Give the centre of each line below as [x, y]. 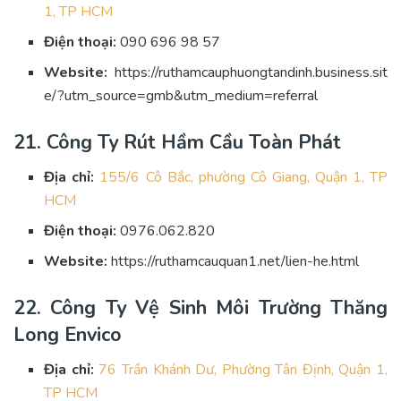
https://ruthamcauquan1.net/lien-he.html [234, 262]
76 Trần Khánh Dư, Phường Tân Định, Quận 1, [243, 369]
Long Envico [68, 335]
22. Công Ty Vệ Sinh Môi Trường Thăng [200, 308]
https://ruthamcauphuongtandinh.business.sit [251, 73]
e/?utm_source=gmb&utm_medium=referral [181, 96]
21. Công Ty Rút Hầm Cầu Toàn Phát [177, 143]
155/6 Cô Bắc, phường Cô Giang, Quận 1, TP [244, 178]
